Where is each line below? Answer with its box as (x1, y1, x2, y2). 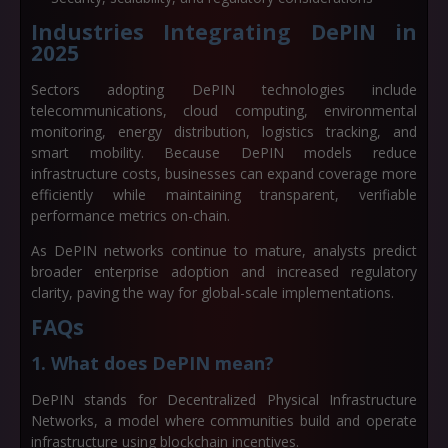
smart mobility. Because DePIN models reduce (31, 143, 417, 162)
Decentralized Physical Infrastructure (167, 390, 418, 409)
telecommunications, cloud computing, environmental (31, 101, 417, 120)
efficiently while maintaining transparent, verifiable (31, 185, 417, 204)
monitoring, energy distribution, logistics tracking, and (31, 122, 417, 141)
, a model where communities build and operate (94, 411, 417, 430)
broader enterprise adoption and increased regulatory (31, 262, 417, 281)
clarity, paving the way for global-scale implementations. (31, 283, 394, 302)
